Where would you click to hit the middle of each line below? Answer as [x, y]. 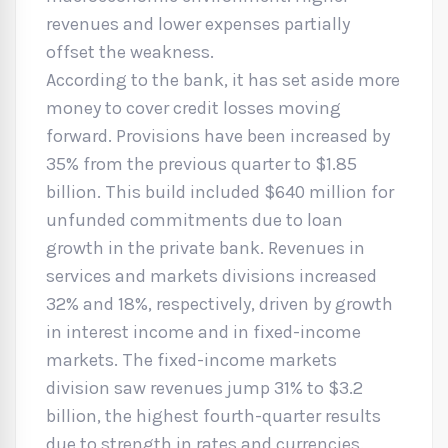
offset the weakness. [130, 52]
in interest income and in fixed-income [203, 332]
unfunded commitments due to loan [194, 220]
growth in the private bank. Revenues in [205, 248]
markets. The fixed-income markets [191, 360]
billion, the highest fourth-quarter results [213, 416]
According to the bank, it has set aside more [223, 80]
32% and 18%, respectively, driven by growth [219, 304]
